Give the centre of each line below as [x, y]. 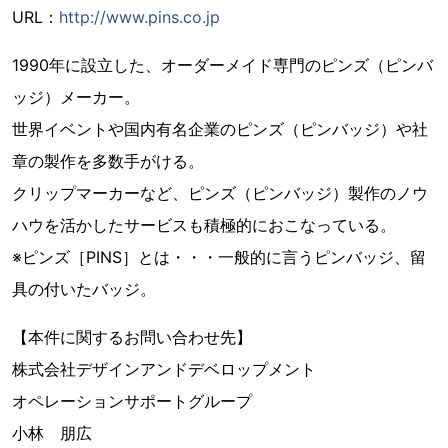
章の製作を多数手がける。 [108, 161]
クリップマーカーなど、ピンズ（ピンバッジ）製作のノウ [220, 193]
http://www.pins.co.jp [139, 17]
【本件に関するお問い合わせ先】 [132, 337]
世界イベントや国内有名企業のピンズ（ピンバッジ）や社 [220, 129]
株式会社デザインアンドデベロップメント [164, 369]
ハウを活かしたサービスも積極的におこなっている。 [204, 225]
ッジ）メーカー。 [76, 97]
